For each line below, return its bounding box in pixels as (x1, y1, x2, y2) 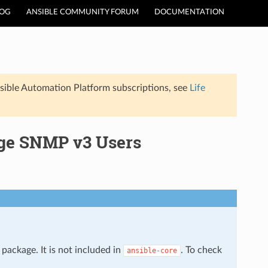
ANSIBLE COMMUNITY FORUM (26, 8, 139, 16)
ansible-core (126, 246, 177, 255)
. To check (180, 245, 222, 255)
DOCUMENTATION (154, 8, 224, 16)
